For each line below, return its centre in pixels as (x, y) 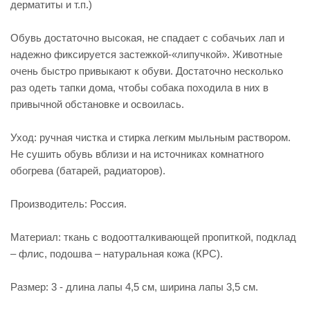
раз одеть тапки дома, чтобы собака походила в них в (139, 88)
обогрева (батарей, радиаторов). (88, 171)
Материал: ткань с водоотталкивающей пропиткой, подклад (153, 237)
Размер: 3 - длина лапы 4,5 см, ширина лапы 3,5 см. (134, 287)
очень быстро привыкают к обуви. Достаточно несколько (147, 71)
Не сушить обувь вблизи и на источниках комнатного (137, 154)
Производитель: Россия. (69, 204)
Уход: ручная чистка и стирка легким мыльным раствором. (151, 137)
